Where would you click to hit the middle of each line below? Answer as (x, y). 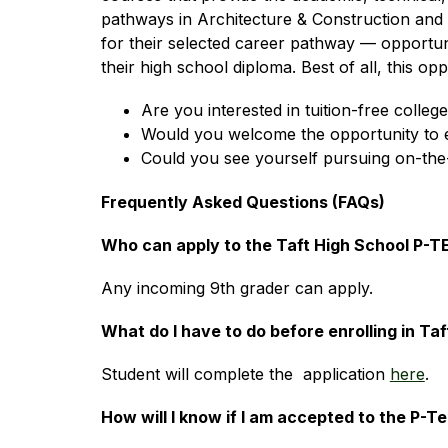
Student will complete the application (245, 373)
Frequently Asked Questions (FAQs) (242, 201)
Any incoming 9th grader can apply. (236, 287)
